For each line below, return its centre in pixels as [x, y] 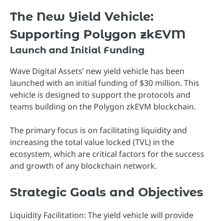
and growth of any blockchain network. [83, 166]
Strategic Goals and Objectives [107, 192]
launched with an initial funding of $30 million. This [105, 83]
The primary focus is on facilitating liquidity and [98, 130]
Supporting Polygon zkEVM [98, 34]
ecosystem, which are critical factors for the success [107, 154]
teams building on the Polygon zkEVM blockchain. [103, 107]
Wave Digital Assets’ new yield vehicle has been [97, 71]
